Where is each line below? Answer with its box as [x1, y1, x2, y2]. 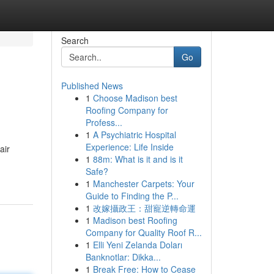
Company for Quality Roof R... [85, 226, 202, 239]
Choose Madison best [92, 92, 177, 104]
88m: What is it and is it [92, 153, 183, 165]
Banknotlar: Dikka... [85, 251, 161, 263]
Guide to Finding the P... [85, 190, 179, 202]
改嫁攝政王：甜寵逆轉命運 [92, 202, 196, 214]
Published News [61, 80, 123, 92]
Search [61, 34, 89, 46]
